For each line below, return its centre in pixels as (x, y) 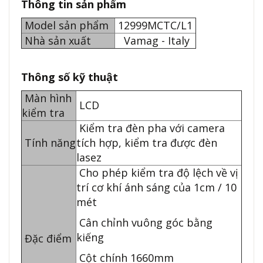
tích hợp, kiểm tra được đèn (147, 143)
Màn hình (47, 98)
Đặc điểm (47, 239)
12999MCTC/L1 (155, 26)
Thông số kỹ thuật (71, 77)
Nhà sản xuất (58, 41)
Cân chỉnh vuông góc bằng (144, 223)
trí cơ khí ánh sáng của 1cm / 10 (156, 188)
